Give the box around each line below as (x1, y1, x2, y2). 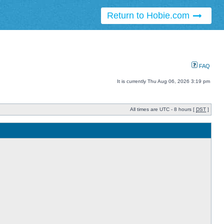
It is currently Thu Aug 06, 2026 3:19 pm (117, 78, 210, 84)
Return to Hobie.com (106, 10, 192, 21)
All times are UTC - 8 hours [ (130, 106, 196, 112)
